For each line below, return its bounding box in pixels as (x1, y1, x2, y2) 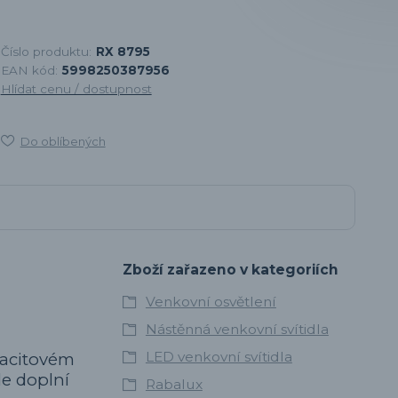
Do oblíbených (20, 133, 106, 148)
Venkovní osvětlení (145, 292, 276, 310)
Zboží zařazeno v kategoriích (122, 260, 338, 278)
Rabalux (145, 375, 203, 393)
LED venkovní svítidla (145, 347, 292, 365)
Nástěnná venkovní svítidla (145, 320, 329, 338)
